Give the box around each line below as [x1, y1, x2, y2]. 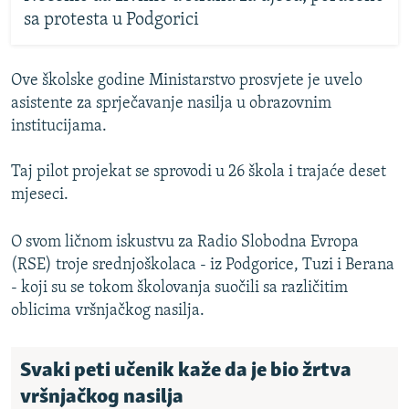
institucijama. [11, 117, 107, 135]
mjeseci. [11, 185, 68, 204]
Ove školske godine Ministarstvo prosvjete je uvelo [11, 71, 362, 89]
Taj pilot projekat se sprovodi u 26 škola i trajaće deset [11, 163, 386, 181]
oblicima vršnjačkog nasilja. [11, 301, 204, 320]
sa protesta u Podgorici [23, 11, 199, 30]
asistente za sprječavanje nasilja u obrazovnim [11, 94, 331, 112]
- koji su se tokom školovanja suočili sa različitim [11, 278, 348, 297]
